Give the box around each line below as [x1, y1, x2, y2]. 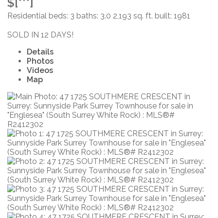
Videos [27, 65, 53, 75]
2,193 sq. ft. [113, 11, 153, 20]
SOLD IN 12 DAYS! [7, 30, 73, 39]
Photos [27, 56, 54, 66]
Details [27, 47, 54, 56]
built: [155, 11, 174, 20]
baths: [76, 11, 100, 20]
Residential [7, 11, 47, 20]
